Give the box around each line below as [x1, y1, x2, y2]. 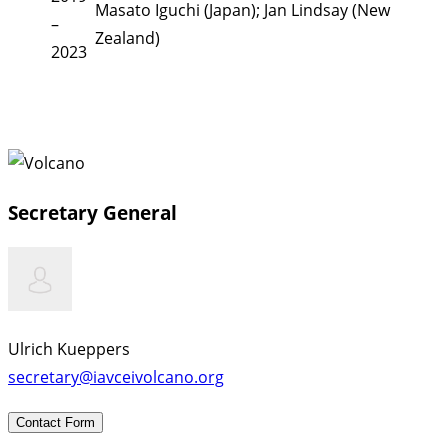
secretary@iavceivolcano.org [8, 366, 224, 389]
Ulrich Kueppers [8, 338, 130, 361]
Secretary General [8, 199, 177, 225]
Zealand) [95, 26, 160, 49]
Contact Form [16, 415, 95, 431]
